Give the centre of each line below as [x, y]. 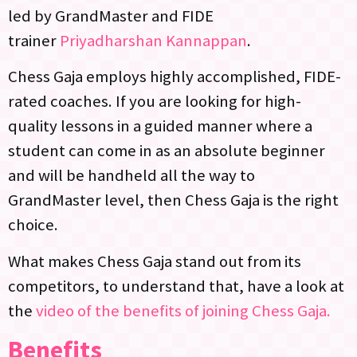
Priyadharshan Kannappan [153, 40]
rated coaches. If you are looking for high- [155, 102]
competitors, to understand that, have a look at [176, 286]
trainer [34, 40]
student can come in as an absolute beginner [167, 151]
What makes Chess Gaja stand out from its [155, 261]
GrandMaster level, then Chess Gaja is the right [173, 200]
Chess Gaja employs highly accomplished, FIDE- [175, 77]
